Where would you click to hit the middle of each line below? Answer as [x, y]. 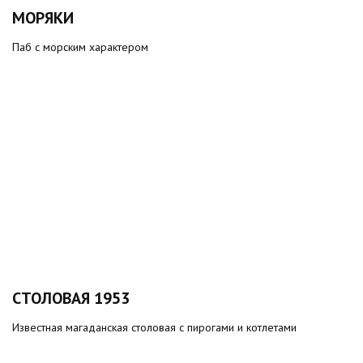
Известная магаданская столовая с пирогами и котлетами [154, 327]
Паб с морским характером [80, 47]
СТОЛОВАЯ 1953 [71, 298]
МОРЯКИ [43, 18]
